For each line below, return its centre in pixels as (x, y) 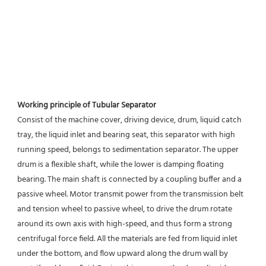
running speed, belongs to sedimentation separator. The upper (128, 150)
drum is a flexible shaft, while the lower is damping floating (121, 165)
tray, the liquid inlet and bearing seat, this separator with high (126, 135)
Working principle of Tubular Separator (88, 106)
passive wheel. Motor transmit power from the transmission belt (130, 195)
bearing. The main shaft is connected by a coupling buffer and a (129, 180)
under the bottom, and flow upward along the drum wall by (123, 254)
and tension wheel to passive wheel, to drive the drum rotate (125, 210)
